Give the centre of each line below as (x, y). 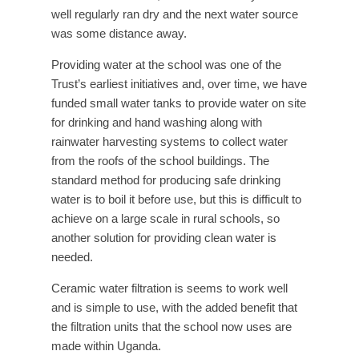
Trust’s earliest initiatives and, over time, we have (179, 84)
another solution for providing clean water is (164, 238)
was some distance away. (119, 34)
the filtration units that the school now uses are (171, 327)
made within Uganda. (106, 346)
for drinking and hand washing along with (157, 123)
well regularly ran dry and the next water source (175, 14)
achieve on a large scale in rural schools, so (165, 219)
